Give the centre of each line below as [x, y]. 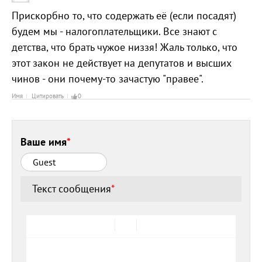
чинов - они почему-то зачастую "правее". [108, 79]
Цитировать [48, 96]
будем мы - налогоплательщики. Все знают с [114, 32]
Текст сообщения [72, 189]
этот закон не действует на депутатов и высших [122, 63]
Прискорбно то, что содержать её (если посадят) [124, 16]
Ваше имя [44, 142]
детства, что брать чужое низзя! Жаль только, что [125, 47]
